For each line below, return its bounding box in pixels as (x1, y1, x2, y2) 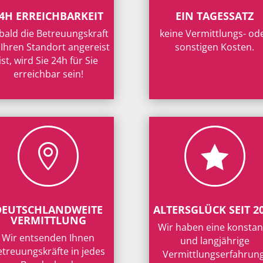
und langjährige (180, 234, 249, 247)
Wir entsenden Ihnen (2, 231, 95, 244)
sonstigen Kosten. (175, 41, 255, 54)
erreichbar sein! (13, 68, 83, 81)
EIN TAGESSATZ (176, 9, 254, 23)
